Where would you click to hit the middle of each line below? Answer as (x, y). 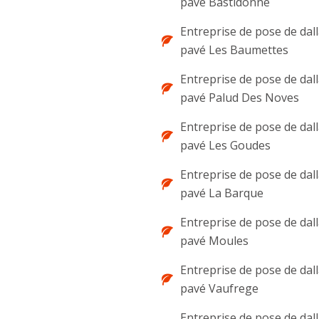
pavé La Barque (222, 193)
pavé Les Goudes (225, 145)
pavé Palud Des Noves (240, 98)
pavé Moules (214, 241)
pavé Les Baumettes (234, 50)
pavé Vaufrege (219, 288)
